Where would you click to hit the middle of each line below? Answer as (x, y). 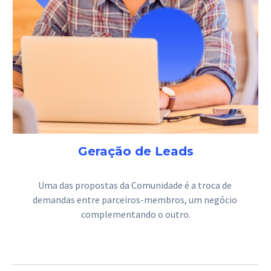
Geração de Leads (135, 151)
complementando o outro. (135, 214)
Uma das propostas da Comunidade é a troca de (135, 185)
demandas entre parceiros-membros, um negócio (135, 199)
